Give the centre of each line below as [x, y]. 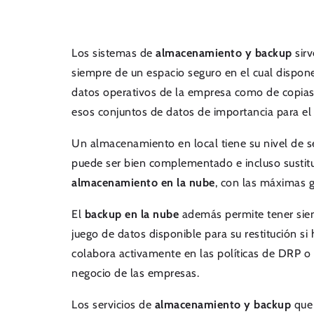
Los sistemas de [114, 53]
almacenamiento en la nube [143, 183]
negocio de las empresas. [135, 273]
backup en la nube [131, 214]
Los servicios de [113, 305]
